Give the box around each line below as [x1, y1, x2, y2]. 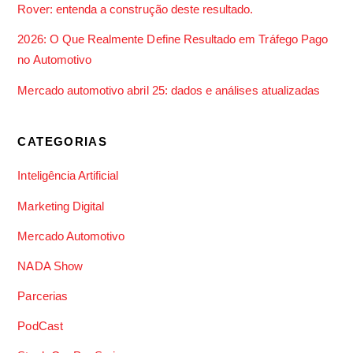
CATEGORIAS [17, 135, 108, 149]
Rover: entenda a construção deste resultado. [17, 2, 254, 17]
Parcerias [17, 288, 68, 303]
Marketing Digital [17, 199, 105, 213]
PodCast [17, 319, 63, 333]
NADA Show [17, 258, 83, 273]
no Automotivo [17, 53, 92, 67]
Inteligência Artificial [17, 169, 119, 183]
